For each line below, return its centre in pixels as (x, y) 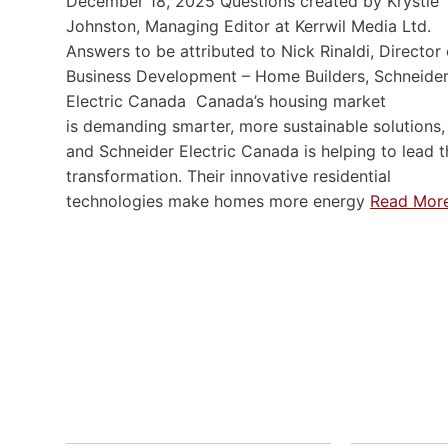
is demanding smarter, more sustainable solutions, (255, 125)
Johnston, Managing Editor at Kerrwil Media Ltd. (248, 25)
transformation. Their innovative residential (228, 175)
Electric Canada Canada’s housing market (226, 100)
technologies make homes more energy (218, 200)
